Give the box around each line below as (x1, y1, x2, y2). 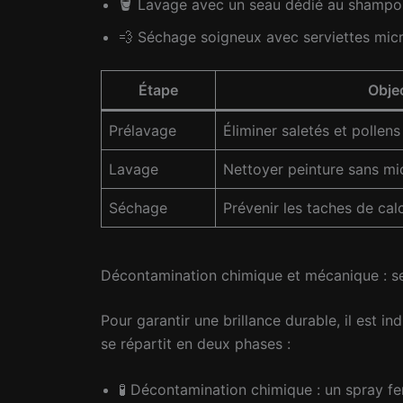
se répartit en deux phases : (101, 334, 291, 353)
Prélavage (109, 121, 176, 139)
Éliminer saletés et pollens (223, 121, 400, 139)
